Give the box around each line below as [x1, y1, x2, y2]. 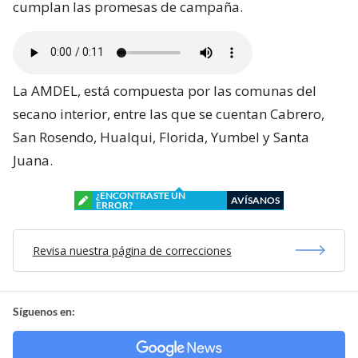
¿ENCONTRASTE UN [96, 189, 185, 201]
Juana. [13, 150, 53, 169]
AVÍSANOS [231, 193, 280, 206]
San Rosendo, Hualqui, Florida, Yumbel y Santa [13, 127, 309, 146]
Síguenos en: [13, 304, 75, 318]
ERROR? [96, 198, 133, 211]
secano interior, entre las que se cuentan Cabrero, [13, 104, 324, 123]
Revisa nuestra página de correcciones [32, 242, 232, 258]
